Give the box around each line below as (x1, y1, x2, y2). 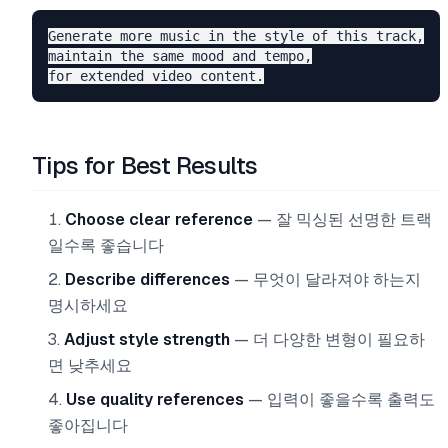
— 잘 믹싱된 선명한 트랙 (253, 210, 432, 229)
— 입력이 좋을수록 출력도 (244, 390, 435, 409)
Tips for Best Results (32, 152, 258, 179)
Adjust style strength (64, 330, 230, 349)
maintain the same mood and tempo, (48, 48, 312, 64)
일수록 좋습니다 (48, 236, 164, 255)
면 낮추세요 (48, 356, 132, 375)
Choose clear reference (65, 210, 253, 229)
